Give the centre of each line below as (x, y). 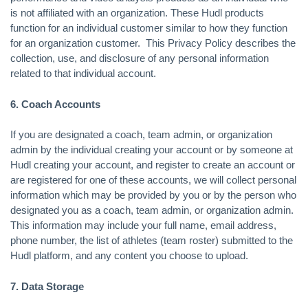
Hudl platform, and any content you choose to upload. (129, 255)
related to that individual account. (83, 73)
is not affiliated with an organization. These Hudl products (137, 13)
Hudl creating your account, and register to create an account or (153, 165)
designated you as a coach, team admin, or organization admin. (152, 210)
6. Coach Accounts (55, 104)
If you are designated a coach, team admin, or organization (141, 134)
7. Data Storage (47, 286)
